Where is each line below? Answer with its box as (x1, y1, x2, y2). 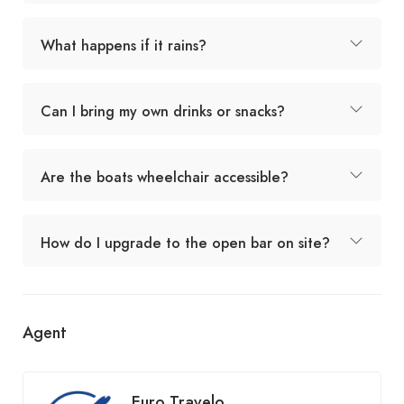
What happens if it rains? (41, 34, 207, 56)
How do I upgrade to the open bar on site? (41, 232, 330, 253)
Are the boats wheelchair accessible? (41, 166, 289, 188)
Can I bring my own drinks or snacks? (41, 100, 285, 122)
